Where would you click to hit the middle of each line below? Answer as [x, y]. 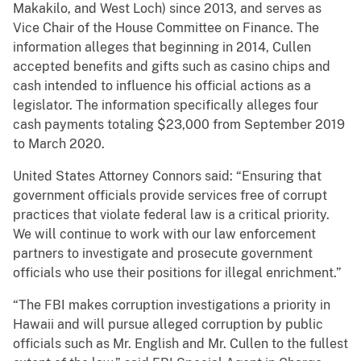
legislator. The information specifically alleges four [166, 106]
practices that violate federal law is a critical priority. [171, 215]
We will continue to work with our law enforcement [164, 234]
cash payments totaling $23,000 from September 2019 [179, 125]
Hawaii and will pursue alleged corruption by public [168, 325]
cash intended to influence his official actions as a [162, 86]
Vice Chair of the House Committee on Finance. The [166, 28]
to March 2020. [59, 144]
